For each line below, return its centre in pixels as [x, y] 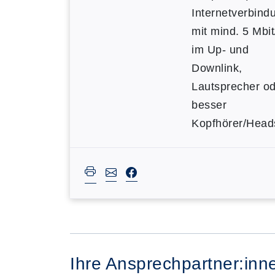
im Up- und [220, 50]
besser [209, 105]
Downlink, [217, 68]
